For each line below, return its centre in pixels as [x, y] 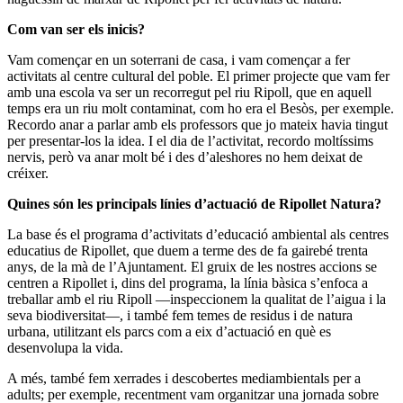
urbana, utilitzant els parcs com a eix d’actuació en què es [169, 332]
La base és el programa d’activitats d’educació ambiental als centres [198, 235]
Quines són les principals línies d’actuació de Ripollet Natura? [194, 204]
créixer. [31, 174]
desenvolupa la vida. [67, 348]
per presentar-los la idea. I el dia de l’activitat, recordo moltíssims [190, 141]
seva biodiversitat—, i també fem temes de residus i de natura [180, 316]
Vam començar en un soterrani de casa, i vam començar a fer [179, 60]
